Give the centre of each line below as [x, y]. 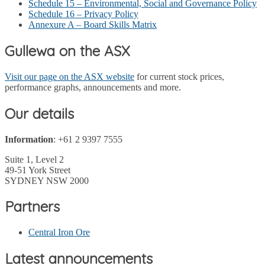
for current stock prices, [179, 76]
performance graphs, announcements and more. [93, 87]
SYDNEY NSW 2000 [47, 180]
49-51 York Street [38, 170]
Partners [32, 207]
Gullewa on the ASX [67, 51]
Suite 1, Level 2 [34, 159]
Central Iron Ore [59, 232]
